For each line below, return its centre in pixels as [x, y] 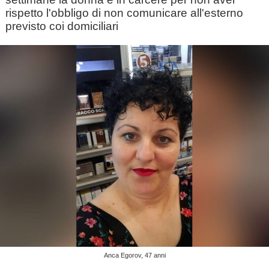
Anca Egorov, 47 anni [134, 255]
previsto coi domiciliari [62, 26]
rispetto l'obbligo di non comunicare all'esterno [124, 13]
